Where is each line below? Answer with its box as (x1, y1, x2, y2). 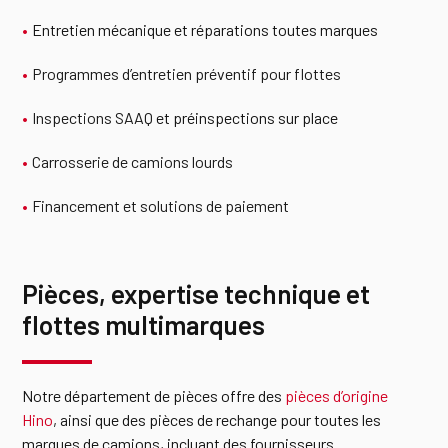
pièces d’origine (285, 386, 389, 405)
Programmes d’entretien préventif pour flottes (32, 64, 342, 83)
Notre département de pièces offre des (22, 386, 286, 405)
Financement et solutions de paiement (32, 196, 290, 215)
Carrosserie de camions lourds (32, 152, 234, 171)
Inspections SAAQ (32, 108, 154, 127)
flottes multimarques (22, 309, 266, 340)
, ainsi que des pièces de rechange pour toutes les (53, 410, 382, 429)
